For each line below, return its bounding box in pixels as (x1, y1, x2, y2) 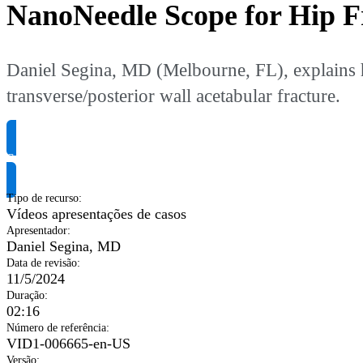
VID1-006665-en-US (6, 335, 130, 352)
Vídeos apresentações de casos (6, 206, 186, 223)
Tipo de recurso (6, 192, 79, 205)
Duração (6, 289, 45, 302)
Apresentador (6, 224, 67, 237)
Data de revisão (6, 257, 77, 270)
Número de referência (6, 322, 106, 335)
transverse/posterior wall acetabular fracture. (6, 85, 340, 106)
